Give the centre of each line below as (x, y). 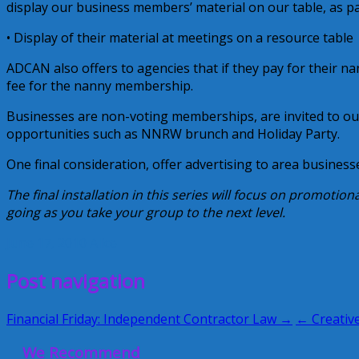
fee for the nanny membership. (100, 85)
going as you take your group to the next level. (146, 212)
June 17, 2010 (46, 242)
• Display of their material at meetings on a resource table (180, 37)
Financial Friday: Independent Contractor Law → (149, 319)
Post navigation (76, 280)
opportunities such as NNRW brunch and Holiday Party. (173, 133)
